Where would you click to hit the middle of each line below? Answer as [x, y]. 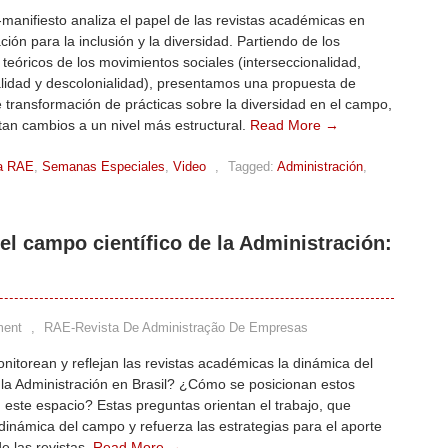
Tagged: [251, 166]
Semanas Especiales [103, 166]
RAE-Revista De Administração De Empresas [176, 327]
